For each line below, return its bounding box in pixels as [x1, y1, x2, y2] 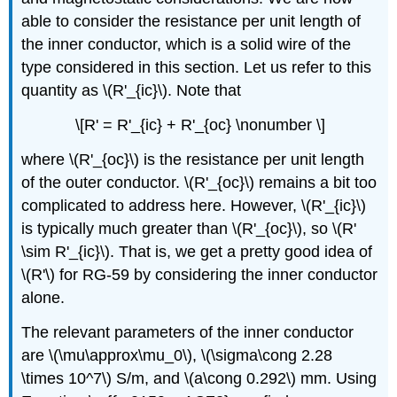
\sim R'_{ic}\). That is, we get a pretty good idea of [21, 242, 373, 261]
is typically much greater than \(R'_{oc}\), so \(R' [21, 219, 357, 237]
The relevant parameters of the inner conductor [21, 323, 354, 341]
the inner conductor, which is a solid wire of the [21, 35, 352, 54]
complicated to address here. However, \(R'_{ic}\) [21, 196, 367, 214]
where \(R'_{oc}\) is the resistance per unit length [21, 150, 365, 168]
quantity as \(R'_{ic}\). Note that [21, 82, 242, 100]
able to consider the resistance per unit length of [21, 12, 362, 31]
